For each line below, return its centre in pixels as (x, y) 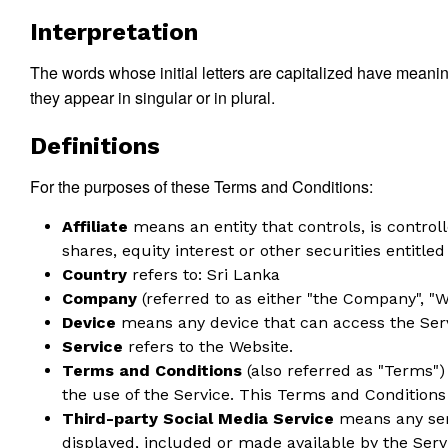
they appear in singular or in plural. (152, 97)
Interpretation (114, 32)
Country (94, 274)
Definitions (95, 146)
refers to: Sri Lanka (203, 274)
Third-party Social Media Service (198, 418)
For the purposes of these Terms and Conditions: (201, 186)
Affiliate (95, 226)
